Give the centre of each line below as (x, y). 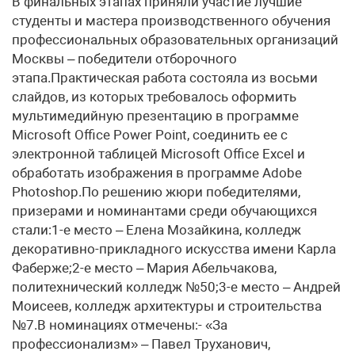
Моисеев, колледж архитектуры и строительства (167, 306)
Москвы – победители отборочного (124, 59)
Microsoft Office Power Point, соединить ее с (150, 135)
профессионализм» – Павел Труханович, (141, 344)
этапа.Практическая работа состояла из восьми (165, 78)
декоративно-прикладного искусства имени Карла (174, 249)
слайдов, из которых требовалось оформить (154, 97)
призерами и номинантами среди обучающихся (164, 211)
